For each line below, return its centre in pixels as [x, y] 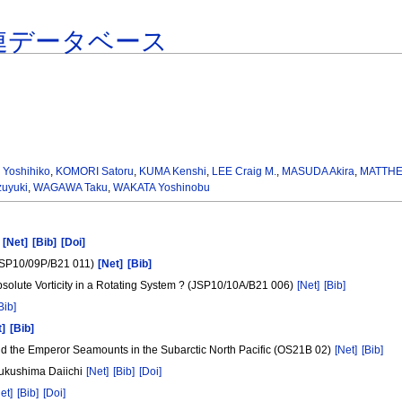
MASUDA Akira [319, 172]
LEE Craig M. [245, 172]
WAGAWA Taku [70, 188]
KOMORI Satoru [95, 172]
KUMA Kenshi [173, 172]
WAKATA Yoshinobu [161, 188]
